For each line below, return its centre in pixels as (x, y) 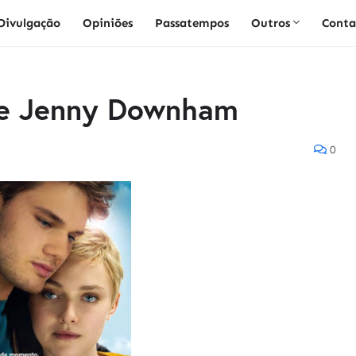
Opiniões (108, 23)
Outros (271, 23)
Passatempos (192, 23)
